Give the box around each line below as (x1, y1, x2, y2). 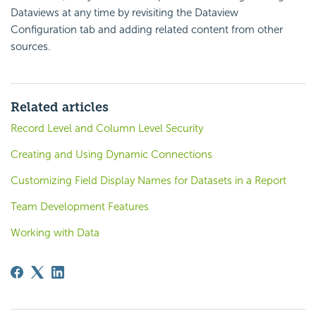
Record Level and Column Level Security (11, 121, 203, 135)
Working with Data (11, 226, 99, 239)
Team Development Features (11, 200, 149, 213)
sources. (11, 39, 51, 53)
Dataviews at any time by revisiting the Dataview (11, 6, 238, 19)
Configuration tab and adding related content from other (11, 23, 283, 36)
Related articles (11, 99, 109, 115)
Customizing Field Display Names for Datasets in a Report (11, 174, 286, 187)
